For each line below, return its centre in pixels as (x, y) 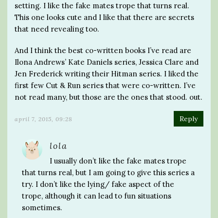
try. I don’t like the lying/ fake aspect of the (98, 184)
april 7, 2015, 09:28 (44, 119)
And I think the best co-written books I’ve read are (103, 50)
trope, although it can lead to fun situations (97, 196)
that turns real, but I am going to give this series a (108, 172)
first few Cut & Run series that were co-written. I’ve (105, 85)
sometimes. (42, 207)
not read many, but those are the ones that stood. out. (109, 97)
